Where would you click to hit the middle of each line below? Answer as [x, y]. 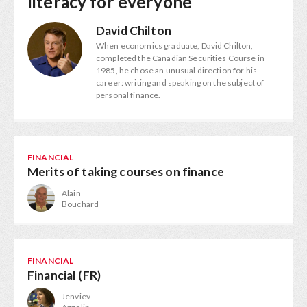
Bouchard [81, 204]
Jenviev [76, 296]
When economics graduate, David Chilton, [175, 46]
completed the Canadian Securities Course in [181, 58]
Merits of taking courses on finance [126, 172]
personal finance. [128, 95]
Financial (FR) [64, 275]
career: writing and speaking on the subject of [180, 83]
